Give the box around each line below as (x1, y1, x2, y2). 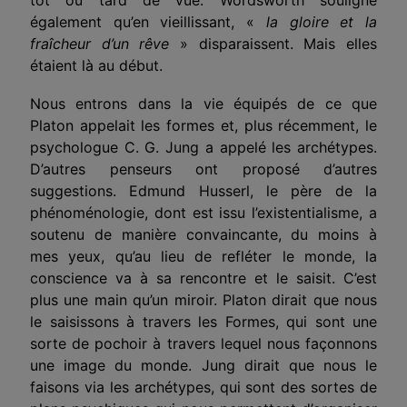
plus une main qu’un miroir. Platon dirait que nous (30, 290, 377, 309)
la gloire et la (265, 12, 378, 31)
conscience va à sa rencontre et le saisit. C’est (30, 268, 377, 287)
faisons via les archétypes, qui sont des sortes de (30, 377, 377, 396)
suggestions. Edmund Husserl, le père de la (30, 181, 377, 200)
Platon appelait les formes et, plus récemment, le (30, 115, 377, 134)
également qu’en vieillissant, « (30, 12, 266, 31)
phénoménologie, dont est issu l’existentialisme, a (30, 203, 377, 222)
